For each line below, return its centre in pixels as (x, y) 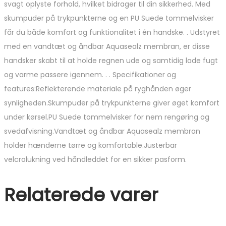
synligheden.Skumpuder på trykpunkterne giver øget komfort (112, 103)
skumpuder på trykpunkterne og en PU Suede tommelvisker (109, 18)
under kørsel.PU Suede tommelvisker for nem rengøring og (107, 117)
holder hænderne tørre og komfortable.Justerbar (91, 146)
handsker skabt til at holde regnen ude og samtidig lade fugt (111, 61)
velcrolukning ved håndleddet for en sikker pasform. (95, 160)
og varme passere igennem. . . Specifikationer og (90, 75)
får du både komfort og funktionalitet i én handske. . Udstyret (112, 33)
